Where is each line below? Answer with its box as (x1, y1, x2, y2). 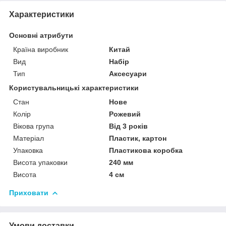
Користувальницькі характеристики (9, 83, 139, 92)
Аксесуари (109, 69, 147, 78)
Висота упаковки (13, 158, 68, 166)
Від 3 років (109, 122, 148, 130)
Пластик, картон (109, 134, 167, 142)
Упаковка (13, 146, 43, 154)
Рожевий (109, 109, 141, 118)
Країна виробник (13, 45, 68, 53)
